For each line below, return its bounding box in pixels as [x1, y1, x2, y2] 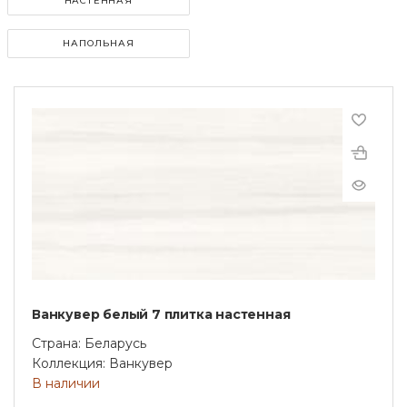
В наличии [32, 374, 100, 392]
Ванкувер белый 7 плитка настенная [32, 305, 291, 323]
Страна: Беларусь [32, 334, 146, 352]
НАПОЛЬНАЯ [63, 36, 134, 49]
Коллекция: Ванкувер [32, 354, 173, 372]
